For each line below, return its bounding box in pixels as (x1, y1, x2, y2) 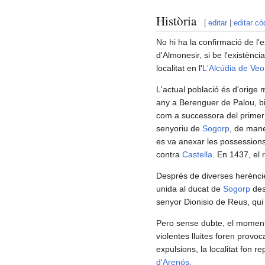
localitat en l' (156, 63, 202, 73)
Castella (182, 150, 212, 160)
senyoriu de (156, 124, 202, 134)
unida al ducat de (156, 184, 223, 194)
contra (156, 150, 182, 160)
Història (156, 12, 196, 29)
